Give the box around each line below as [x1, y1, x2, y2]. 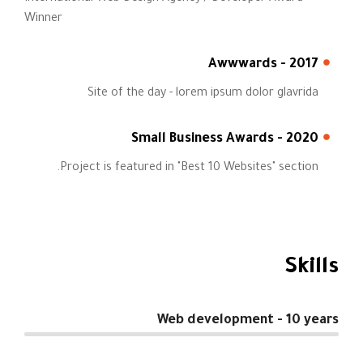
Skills [284, 257, 339, 281]
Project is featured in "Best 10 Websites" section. [60, 162, 318, 175]
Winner [24, 13, 62, 26]
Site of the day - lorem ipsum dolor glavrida [88, 88, 318, 100]
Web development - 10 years [157, 314, 339, 328]
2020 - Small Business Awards [286, 132, 318, 147]
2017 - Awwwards [289, 58, 318, 72]
